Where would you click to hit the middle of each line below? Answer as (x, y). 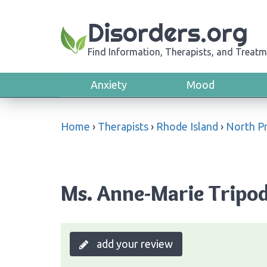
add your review (133, 243)
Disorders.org (168, 33)
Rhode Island (187, 126)
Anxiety (109, 85)
